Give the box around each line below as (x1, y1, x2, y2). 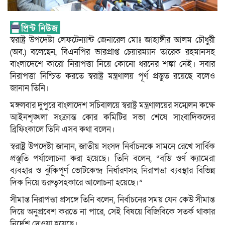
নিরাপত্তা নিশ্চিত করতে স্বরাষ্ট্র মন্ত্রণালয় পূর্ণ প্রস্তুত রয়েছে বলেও (10, 70, 215, 82)
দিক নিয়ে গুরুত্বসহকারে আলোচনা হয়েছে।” (10, 176, 143, 188)
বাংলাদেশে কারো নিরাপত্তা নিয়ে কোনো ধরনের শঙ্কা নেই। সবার (10, 58, 215, 70)
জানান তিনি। (10, 82, 49, 94)
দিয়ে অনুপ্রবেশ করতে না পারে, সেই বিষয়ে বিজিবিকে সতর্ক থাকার (10, 205, 215, 217)
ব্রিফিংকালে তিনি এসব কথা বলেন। (10, 123, 115, 135)
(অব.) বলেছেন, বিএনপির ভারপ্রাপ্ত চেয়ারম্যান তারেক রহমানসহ (10, 46, 215, 58)
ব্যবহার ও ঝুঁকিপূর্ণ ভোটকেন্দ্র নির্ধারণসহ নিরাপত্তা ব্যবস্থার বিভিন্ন (10, 164, 215, 176)
